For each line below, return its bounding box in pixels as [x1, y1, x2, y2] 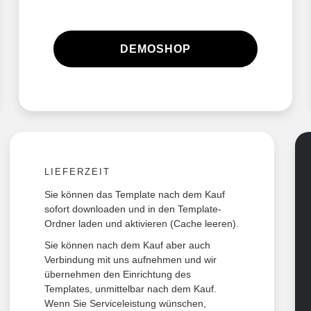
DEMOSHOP [120, 43, 191, 56]
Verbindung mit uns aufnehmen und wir [44, 254, 217, 266]
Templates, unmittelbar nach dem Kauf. [44, 283, 217, 295]
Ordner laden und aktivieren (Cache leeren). [44, 218, 239, 230]
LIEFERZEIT [44, 167, 110, 178]
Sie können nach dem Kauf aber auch [44, 239, 210, 251]
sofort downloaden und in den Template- [44, 203, 221, 215]
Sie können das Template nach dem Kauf [44, 189, 225, 201]
